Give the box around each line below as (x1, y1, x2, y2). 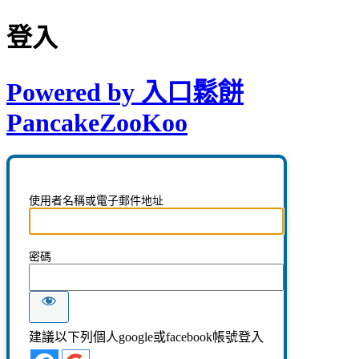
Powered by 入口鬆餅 (6, 77, 244, 107)
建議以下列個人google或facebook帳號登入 (29, 330, 264, 345)
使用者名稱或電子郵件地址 (29, 195, 163, 208)
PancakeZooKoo (6, 107, 188, 137)
